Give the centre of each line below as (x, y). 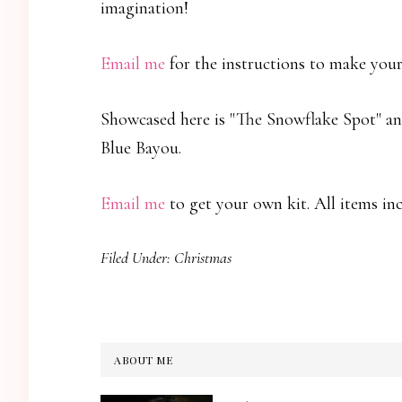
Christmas (203, 258)
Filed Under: (137, 258)
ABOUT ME (143, 360)
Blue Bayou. (141, 148)
